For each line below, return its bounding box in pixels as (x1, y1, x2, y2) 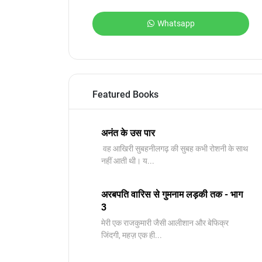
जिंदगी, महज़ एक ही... (101, 230, 162, 240)
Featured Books (92, 89, 158, 100)
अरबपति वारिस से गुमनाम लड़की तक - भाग (101, 189, 243, 200)
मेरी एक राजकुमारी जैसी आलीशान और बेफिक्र (101, 218, 229, 227)
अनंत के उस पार (101, 127, 155, 139)
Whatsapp (157, 19, 195, 28)
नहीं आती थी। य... (101, 156, 154, 166)
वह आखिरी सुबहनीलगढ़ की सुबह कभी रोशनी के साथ (101, 144, 248, 153)
